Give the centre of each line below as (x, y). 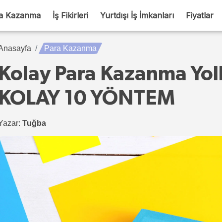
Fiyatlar (200, 15)
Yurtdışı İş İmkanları (137, 15)
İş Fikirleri (70, 15)
